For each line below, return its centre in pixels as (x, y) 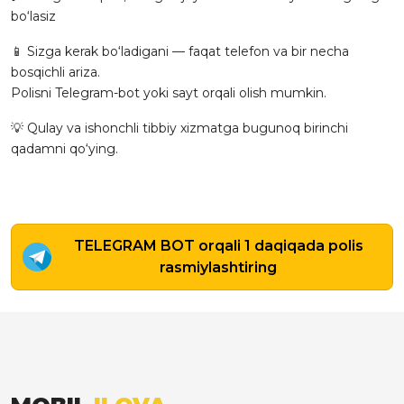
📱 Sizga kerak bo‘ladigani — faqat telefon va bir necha (180, 51)
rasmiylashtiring (218, 267)
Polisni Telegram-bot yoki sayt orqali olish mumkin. (169, 93)
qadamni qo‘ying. (64, 149)
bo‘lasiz (33, 16)
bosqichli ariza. (55, 72)
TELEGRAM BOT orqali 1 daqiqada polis (218, 246)
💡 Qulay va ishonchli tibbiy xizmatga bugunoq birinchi (179, 128)
